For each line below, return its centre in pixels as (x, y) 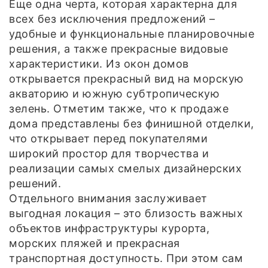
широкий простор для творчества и (109, 153)
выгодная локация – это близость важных (126, 213)
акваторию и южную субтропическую (114, 93)
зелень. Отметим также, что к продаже (119, 108)
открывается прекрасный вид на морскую (127, 78)
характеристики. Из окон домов (99, 63)
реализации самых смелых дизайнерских (125, 168)
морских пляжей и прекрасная (95, 243)
